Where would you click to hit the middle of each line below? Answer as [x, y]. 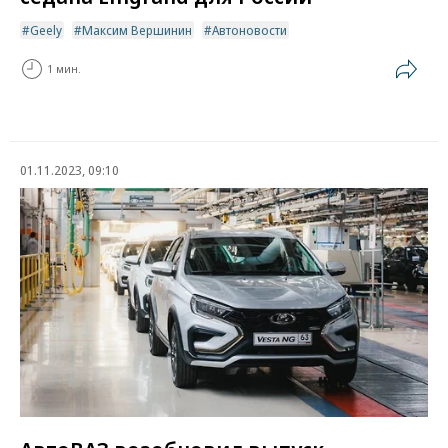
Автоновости [249, 29]
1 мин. [64, 69]
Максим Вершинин [137, 29]
